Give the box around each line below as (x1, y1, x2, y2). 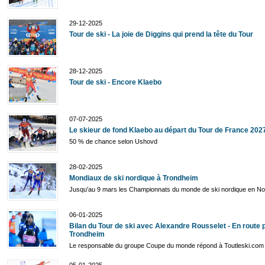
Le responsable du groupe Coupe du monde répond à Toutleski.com (69, 242, 264, 249)
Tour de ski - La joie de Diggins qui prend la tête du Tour (69, 30, 253, 38)
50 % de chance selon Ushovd (69, 138, 157, 145)
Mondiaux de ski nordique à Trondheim (69, 174, 198, 182)
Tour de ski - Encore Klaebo (69, 78, 161, 86)
